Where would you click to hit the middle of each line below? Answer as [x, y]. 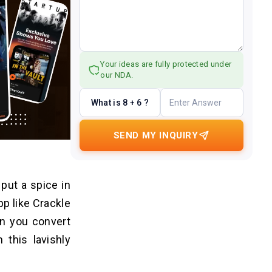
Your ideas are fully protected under [166, 64]
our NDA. [117, 75]
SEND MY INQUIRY [156, 135]
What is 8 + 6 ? [120, 102]
